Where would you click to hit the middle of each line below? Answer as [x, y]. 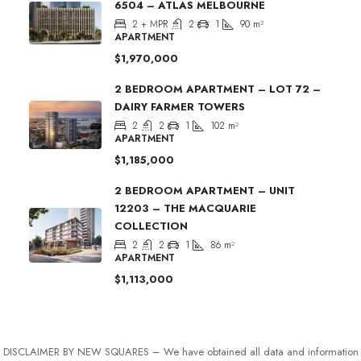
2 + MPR [150, 24]
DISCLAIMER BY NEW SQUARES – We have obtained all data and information [180, 351]
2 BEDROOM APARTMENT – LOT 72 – [218, 89]
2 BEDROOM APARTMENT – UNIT [205, 190]
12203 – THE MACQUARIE [185, 208]
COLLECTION [151, 226]
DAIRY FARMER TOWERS [180, 106]
